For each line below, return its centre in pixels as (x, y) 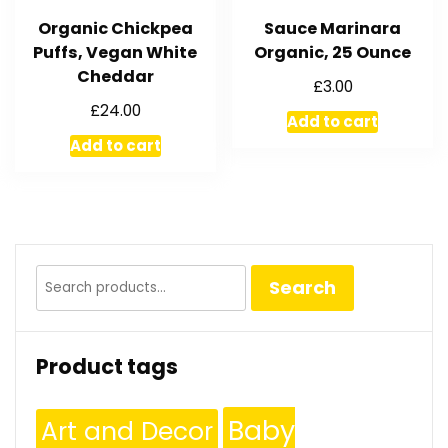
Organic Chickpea (115, 28)
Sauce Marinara (333, 28)
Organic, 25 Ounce (333, 52)
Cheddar (115, 76)
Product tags (107, 367)
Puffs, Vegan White (115, 52)
